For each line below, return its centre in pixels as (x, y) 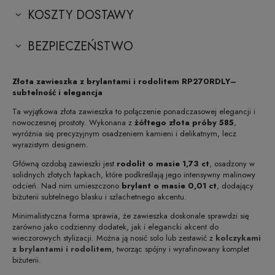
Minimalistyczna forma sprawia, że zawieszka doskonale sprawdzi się (131, 215)
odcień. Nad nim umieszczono (67, 185)
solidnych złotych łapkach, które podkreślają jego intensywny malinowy (134, 174)
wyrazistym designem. (50, 144)
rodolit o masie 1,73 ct (163, 163)
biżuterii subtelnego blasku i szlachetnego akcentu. (99, 196)
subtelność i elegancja (57, 92)
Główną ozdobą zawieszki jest (64, 163)
